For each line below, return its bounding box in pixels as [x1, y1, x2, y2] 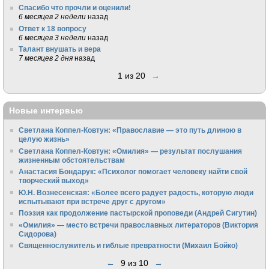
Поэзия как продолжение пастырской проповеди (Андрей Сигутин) [19, 209, 258, 217]
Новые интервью [9, 105, 83, 115]
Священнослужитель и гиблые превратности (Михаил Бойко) [19, 241, 238, 250]
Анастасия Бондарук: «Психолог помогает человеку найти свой [19, 168, 248, 176]
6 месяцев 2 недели [19, 13, 86, 21]
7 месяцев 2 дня [19, 54, 73, 62]
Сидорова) [19, 229, 57, 238]
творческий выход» [19, 177, 89, 185]
